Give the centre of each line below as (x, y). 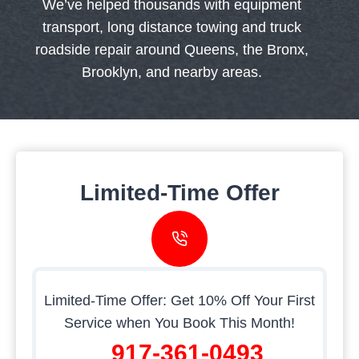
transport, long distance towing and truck (171, 27)
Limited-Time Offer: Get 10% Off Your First (179, 300)
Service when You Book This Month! (179, 323)
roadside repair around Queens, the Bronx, (171, 49)
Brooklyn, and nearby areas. (171, 72)
